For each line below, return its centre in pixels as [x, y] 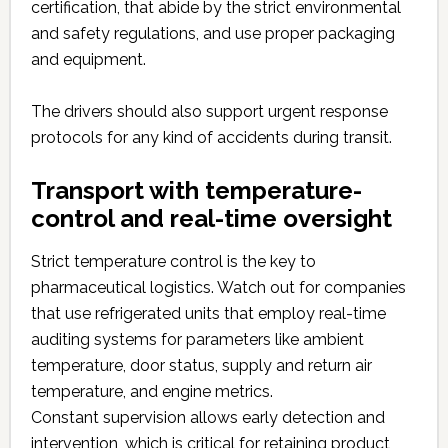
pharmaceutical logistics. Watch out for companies [218, 287]
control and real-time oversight [211, 218]
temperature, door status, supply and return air [201, 365]
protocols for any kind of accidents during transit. [211, 137]
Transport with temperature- [196, 190]
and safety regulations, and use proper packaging [212, 33]
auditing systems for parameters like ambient [197, 339]
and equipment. [88, 59]
